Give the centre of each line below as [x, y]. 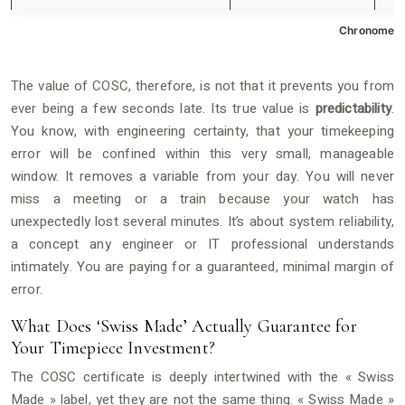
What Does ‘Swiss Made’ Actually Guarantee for [184, 326]
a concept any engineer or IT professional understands [202, 244]
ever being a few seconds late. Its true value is [163, 108]
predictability [353, 108]
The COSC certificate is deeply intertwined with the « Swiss [202, 377]
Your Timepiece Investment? [113, 348]
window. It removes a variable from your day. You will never [202, 176]
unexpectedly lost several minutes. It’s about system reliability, [202, 221]
